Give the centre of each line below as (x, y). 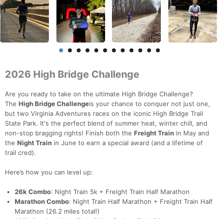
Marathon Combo (42, 202)
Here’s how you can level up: (49, 172)
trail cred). (21, 153)
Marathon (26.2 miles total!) (57, 211)
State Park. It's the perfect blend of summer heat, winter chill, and (106, 123)
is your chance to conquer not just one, (150, 104)
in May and (192, 133)
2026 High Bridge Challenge (72, 75)
